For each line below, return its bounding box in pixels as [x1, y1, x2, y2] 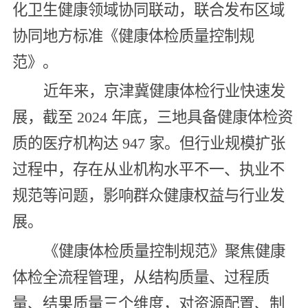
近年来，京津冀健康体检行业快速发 [43, 82, 285, 100]
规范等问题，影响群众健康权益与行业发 [12, 187, 285, 205]
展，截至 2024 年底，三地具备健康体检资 [12, 109, 293, 126]
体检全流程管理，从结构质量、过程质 [12, 268, 269, 286]
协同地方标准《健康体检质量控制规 [12, 27, 254, 45]
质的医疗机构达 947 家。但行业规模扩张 [12, 135, 285, 153]
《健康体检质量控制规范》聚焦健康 [43, 242, 285, 260]
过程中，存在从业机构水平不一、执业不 [12, 161, 285, 179]
